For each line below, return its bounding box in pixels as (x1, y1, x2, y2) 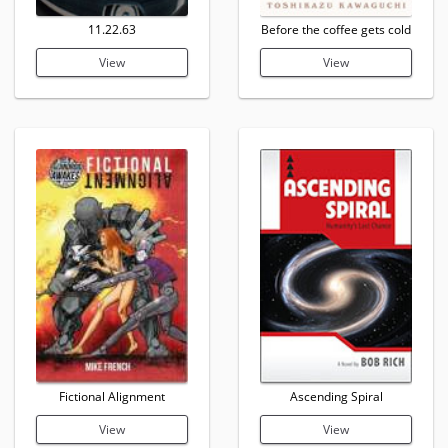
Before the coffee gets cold (261, 20, 411, 38)
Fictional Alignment (59, 388, 165, 406)
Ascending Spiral (289, 388, 383, 406)
